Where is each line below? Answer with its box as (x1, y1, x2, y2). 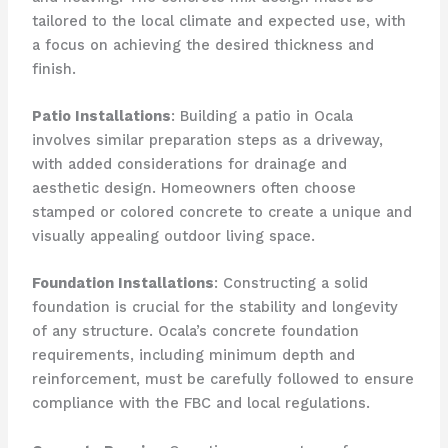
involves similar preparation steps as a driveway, (31, 130, 383, 149)
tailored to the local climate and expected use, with (31, 11, 406, 30)
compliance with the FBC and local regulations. (31, 394, 370, 413)
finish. (31, 59, 76, 78)
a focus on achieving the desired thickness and (31, 35, 374, 54)
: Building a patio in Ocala (170, 106, 353, 125)
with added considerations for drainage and (31, 154, 347, 173)
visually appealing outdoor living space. (31, 226, 315, 245)
